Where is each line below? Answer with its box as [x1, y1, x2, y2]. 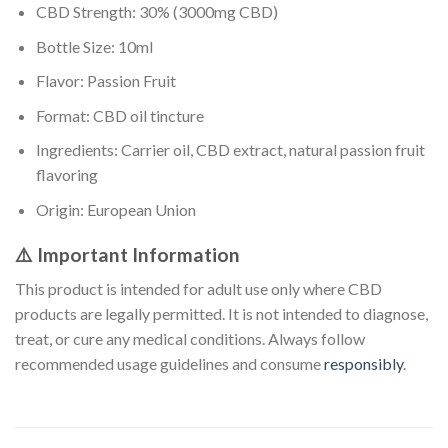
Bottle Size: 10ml [35, 36, 153, 56]
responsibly [321, 354, 403, 374]
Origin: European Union [35, 199, 196, 219]
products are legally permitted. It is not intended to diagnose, [15, 304, 428, 324]
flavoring [35, 165, 98, 185]
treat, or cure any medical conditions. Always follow [15, 329, 365, 349]
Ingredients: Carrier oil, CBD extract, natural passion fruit [35, 140, 425, 160]
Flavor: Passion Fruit [35, 71, 176, 91]
